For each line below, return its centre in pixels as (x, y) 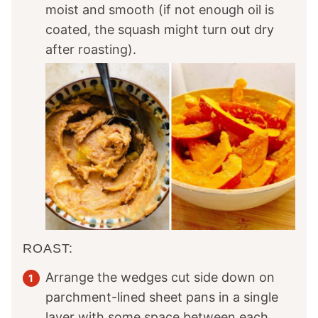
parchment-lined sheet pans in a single (162, 297)
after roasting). (91, 50)
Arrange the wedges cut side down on (160, 277)
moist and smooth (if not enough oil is (160, 10)
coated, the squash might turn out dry (160, 30)
